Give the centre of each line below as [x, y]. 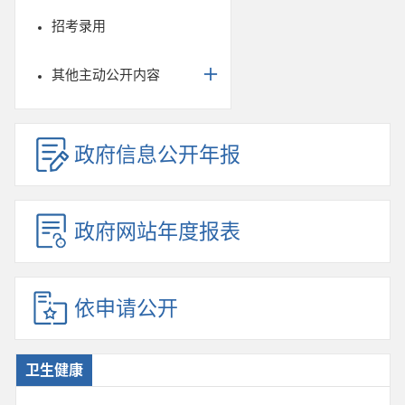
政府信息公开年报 [157, 155]
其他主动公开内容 [106, 75]
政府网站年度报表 [157, 231]
